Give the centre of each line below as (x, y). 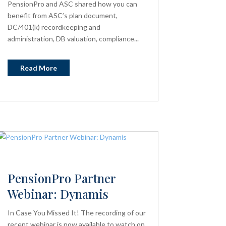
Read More (38, 68)
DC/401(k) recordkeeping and (54, 27)
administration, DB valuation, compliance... (73, 38)
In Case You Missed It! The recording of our (76, 212)
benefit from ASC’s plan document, (62, 15)
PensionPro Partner (61, 178)
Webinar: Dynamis (58, 193)
